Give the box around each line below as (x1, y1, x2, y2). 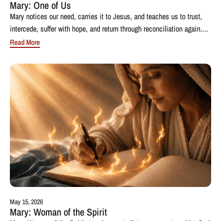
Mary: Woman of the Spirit (10, 205, 107, 219)
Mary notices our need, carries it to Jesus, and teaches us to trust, (10, 10, 202, 22)
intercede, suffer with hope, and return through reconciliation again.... (10, 23, 208, 34)
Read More (10, 37, 40, 47)
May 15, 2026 (10, 197, 43, 206)
